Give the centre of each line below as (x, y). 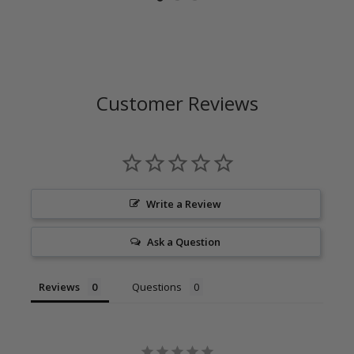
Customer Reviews (177, 103)
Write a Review (184, 203)
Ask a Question (184, 241)
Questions (157, 286)
